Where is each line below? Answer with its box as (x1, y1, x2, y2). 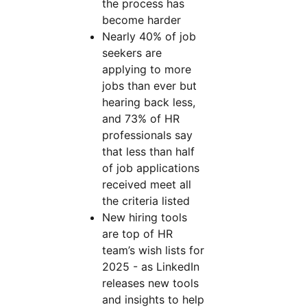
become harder (102, 13, 185, 27)
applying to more (102, 62, 192, 76)
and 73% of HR (102, 112, 180, 125)
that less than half (102, 145, 195, 158)
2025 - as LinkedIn (102, 260, 200, 273)
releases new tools (102, 276, 199, 290)
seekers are (102, 46, 162, 60)
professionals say (102, 128, 193, 142)
